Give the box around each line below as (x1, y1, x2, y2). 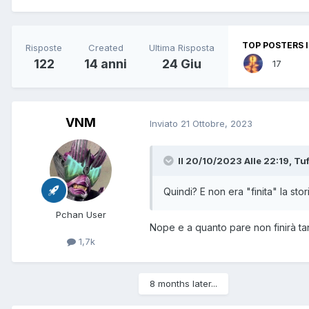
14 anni (84, 56, 127, 71)
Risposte (26, 41, 62, 53)
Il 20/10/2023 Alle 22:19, (178, 155, 294, 167)
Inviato (150, 117, 181, 129)
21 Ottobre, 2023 (181, 117, 252, 129)
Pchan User (55, 209, 106, 221)
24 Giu (162, 56, 201, 71)
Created (88, 41, 123, 53)
